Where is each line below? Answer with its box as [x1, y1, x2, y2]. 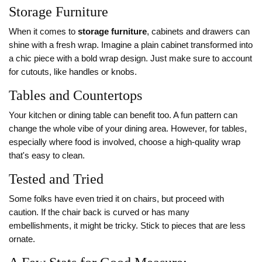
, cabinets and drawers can [147, 27, 250, 37]
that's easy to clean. [9, 151, 85, 161]
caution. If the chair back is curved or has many [9, 208, 189, 218]
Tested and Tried [9, 171, 104, 187]
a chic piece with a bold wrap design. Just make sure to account [9, 54, 252, 64]
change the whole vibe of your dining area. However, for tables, [9, 124, 247, 134]
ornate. [9, 235, 35, 244]
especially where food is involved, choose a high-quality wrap [9, 137, 240, 147]
